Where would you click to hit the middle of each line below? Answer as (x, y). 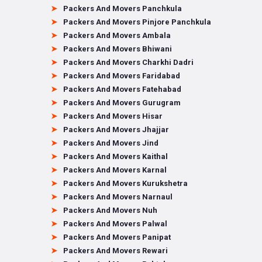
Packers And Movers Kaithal (116, 156)
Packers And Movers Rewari (116, 251)
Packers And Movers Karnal (115, 170)
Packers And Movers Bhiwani (118, 49)
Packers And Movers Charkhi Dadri (128, 62)
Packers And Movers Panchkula (123, 8)
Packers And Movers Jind (111, 143)
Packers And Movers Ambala (117, 35)
